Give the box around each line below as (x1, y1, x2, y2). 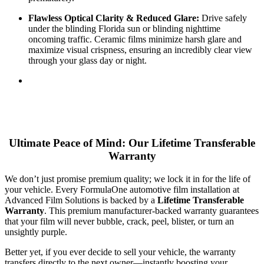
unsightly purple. (5, 227, 67, 237)
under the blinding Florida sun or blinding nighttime (28, 23, 220, 34)
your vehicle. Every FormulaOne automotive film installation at (5, 184, 239, 195)
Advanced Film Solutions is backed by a (5, 195, 157, 206)
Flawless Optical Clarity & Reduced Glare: (28, 12, 199, 23)
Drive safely (199, 12, 247, 23)
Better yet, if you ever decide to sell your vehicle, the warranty (5, 247, 236, 258)
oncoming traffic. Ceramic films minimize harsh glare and (28, 34, 242, 44)
